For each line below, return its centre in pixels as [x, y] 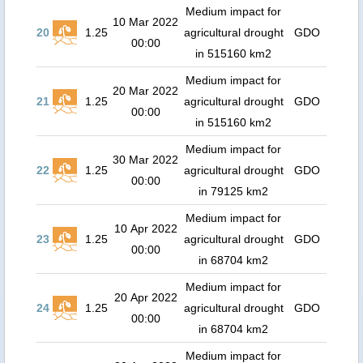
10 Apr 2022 [145, 228]
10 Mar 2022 [145, 22]
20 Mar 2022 [145, 91]
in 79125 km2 [233, 191]
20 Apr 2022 [145, 297]
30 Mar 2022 [145, 160]
